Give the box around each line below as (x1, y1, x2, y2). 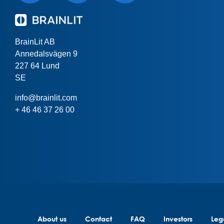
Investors (163, 214, 192, 223)
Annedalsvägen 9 (15, 49, 77, 58)
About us (37, 214, 66, 223)
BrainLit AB (15, 37, 55, 46)
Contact (85, 214, 112, 223)
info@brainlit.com (15, 93, 77, 102)
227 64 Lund (15, 61, 59, 70)
